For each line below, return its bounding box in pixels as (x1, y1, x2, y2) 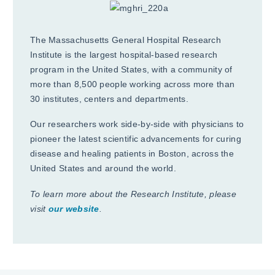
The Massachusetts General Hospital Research (30, 34, 222, 45)
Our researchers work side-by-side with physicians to (30, 119, 244, 130)
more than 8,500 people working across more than (30, 79, 235, 89)
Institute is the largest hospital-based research (30, 49, 218, 60)
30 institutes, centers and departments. (30, 93, 188, 104)
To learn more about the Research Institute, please (30, 188, 236, 199)
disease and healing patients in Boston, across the (30, 149, 234, 159)
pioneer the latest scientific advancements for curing (30, 134, 241, 144)
